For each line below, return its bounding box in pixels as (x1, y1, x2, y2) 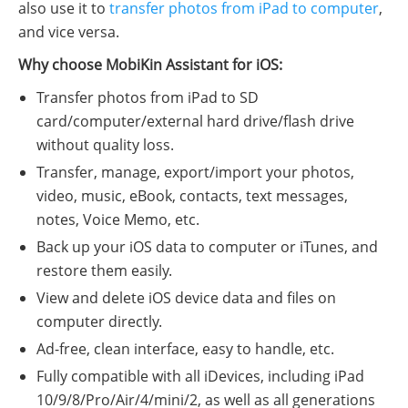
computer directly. (36, 311, 162, 331)
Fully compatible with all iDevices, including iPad (36, 365, 364, 386)
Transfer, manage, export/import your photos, (36, 161, 354, 182)
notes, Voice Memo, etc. (36, 209, 199, 229)
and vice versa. (18, 21, 119, 42)
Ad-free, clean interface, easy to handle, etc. (36, 338, 334, 359)
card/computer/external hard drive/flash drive (36, 110, 354, 131)
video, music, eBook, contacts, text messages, (36, 185, 348, 206)
